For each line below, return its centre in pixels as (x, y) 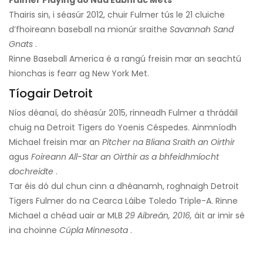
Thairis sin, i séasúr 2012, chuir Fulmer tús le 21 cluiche (117, 15)
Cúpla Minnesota (94, 230)
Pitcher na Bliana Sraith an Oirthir (168, 142)
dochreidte (31, 172)
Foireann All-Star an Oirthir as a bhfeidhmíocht (125, 157)
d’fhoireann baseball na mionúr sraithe (89, 30)
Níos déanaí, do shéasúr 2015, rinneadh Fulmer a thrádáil (123, 113)
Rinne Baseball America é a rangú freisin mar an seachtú (125, 59)
